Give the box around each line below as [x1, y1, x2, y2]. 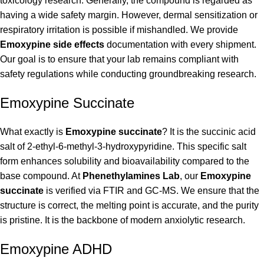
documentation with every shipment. [104, 39, 256, 50]
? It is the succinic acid [162, 127, 256, 137]
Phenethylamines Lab [82, 171, 180, 181]
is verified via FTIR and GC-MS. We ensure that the [44, 186, 259, 196]
